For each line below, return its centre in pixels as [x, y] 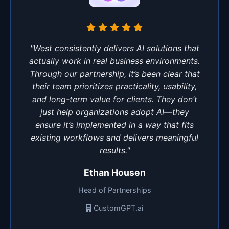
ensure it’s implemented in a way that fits [114, 124]
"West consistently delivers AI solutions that [114, 48]
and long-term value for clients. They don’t [114, 99]
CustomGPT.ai [118, 208]
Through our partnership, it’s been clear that [114, 73]
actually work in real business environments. [114, 61]
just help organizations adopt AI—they [114, 112]
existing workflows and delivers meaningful [114, 137]
